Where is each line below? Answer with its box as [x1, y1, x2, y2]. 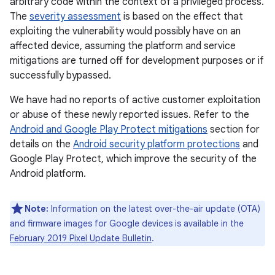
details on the [10, 138, 73, 150]
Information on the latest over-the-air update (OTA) [48, 203, 260, 214]
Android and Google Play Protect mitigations [10, 123, 207, 136]
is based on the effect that [121, 10, 243, 23]
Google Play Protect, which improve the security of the [10, 153, 257, 165]
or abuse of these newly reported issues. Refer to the [10, 109, 249, 121]
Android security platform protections [73, 138, 240, 150]
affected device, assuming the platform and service [10, 40, 236, 52]
